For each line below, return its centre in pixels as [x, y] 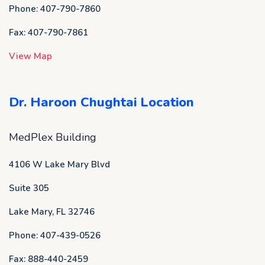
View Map [30, 56]
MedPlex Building [53, 137]
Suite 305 [29, 188]
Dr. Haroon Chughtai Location [101, 102]
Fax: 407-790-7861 [49, 33]
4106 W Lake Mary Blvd [59, 164]
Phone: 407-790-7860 [55, 9]
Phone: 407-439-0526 [55, 235]
